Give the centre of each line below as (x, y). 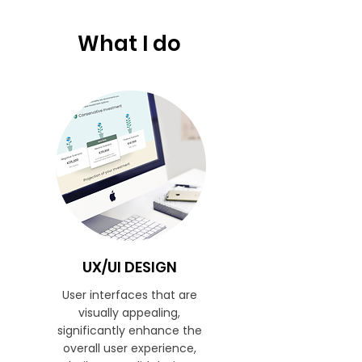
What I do (129, 44)
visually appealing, (129, 313)
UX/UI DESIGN (129, 267)
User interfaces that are (129, 295)
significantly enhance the (129, 330)
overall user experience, (129, 348)
